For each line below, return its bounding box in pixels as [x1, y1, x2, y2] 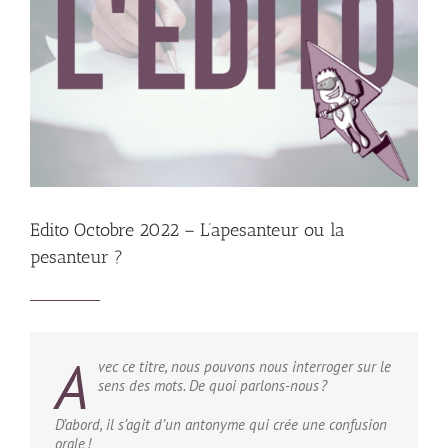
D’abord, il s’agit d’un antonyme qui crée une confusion [55, 415, 387, 435]
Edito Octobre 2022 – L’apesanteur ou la [30, 219, 345, 242]
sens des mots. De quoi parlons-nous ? [98, 376, 327, 396]
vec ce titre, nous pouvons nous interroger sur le [98, 357, 391, 377]
